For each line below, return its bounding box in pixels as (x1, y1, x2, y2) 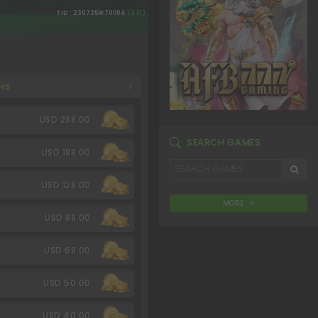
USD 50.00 (43, 276, 91, 289)
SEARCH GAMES (187, 136, 261, 149)
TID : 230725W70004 (56, 9, 128, 17)
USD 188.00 (41, 146, 91, 158)
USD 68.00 (44, 243, 91, 256)
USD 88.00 (45, 211, 91, 224)
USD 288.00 (39, 113, 91, 126)
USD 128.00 (41, 178, 91, 191)
